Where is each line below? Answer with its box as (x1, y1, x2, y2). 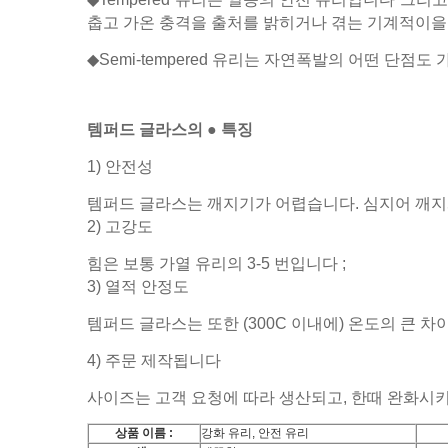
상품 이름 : (115, 426, 173, 440)
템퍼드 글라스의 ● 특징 (87, 121, 253, 138)
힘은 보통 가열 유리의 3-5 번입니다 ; (87, 255, 346, 272)
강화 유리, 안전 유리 (201, 426, 309, 440)
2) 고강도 (87, 218, 153, 235)
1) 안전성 (87, 158, 153, 175)
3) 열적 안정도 (87, 278, 189, 295)
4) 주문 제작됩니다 (87, 352, 221, 369)
